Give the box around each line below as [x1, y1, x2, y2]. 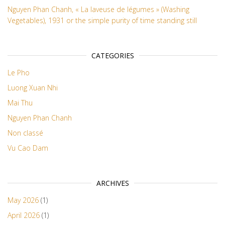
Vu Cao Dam [8, 143, 48, 153]
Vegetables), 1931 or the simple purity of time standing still [8, 16, 197, 26]
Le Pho [8, 68, 30, 78]
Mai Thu [8, 98, 33, 108]
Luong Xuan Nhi [8, 83, 58, 93]
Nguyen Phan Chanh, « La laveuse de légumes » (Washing [8, 5, 189, 15]
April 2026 [8, 210, 40, 220]
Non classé [8, 128, 43, 138]
